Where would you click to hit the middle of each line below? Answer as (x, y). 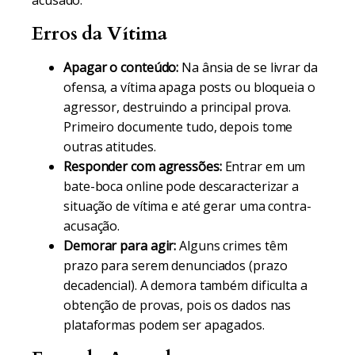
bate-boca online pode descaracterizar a (181, 186)
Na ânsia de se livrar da (248, 67)
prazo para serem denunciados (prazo (176, 265)
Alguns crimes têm (232, 246)
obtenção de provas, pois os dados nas (177, 305)
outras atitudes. (110, 147)
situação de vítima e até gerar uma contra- (187, 206)
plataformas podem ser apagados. (164, 325)
